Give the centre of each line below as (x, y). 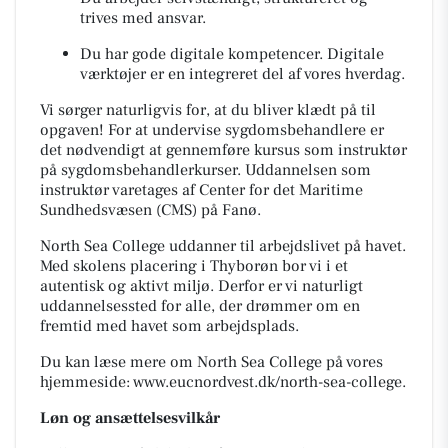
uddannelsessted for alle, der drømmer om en (200, 306)
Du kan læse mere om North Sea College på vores (211, 362)
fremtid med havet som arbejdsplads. (169, 326)
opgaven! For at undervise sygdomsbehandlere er (212, 130)
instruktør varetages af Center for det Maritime (201, 190)
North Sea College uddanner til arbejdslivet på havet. (223, 246)
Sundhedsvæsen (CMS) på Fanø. (150, 210)
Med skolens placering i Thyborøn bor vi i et (194, 266)
